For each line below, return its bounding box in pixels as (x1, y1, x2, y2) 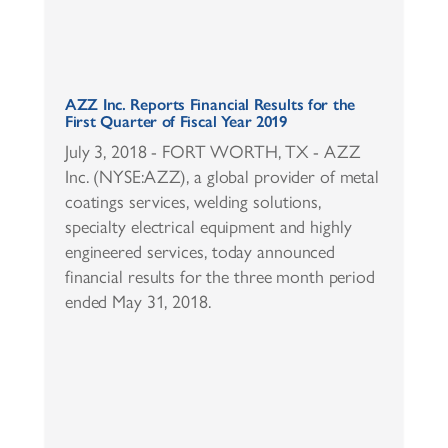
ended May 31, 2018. (64, 291, 211, 314)
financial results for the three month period (64, 266, 376, 289)
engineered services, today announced (64, 241, 336, 264)
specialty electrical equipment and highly (64, 216, 352, 239)
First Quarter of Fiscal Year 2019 (64, 112, 288, 132)
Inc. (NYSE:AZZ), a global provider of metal (64, 166, 380, 189)
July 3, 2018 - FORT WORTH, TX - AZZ (64, 141, 360, 164)
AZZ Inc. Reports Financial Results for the (64, 95, 356, 115)
